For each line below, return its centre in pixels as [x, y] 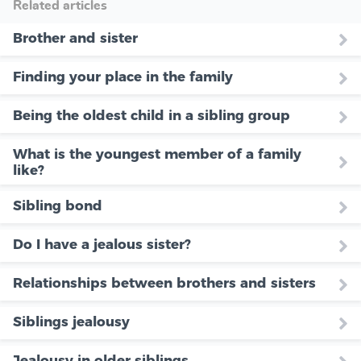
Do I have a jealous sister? [102, 245]
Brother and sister [75, 38]
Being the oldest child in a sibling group [151, 116]
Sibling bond [58, 206]
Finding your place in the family [123, 77]
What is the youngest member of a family [157, 154]
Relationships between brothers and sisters [164, 283]
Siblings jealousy [71, 322]
